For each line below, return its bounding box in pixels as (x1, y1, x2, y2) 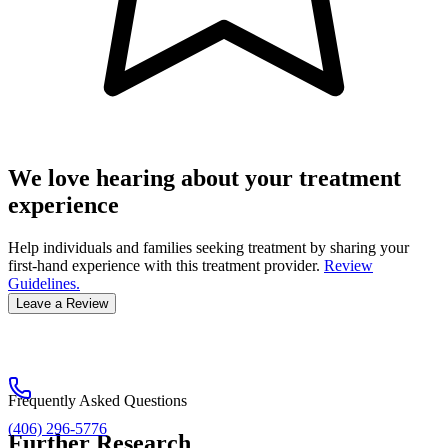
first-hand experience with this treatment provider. (8, 257, 320, 275)
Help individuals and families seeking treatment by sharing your (8, 239, 409, 257)
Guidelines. (8, 275, 80, 293)
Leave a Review (16, 296, 108, 312)
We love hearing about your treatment (8, 165, 401, 192)
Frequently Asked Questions (8, 392, 187, 410)
